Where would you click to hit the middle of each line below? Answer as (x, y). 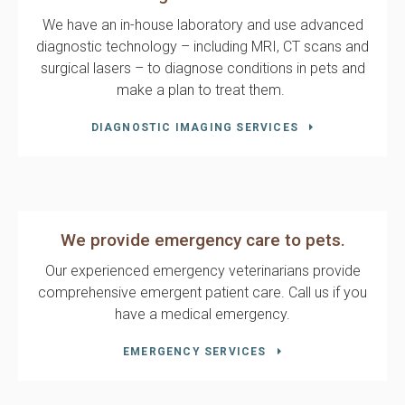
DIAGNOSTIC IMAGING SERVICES (195, 127)
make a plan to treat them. (202, 89)
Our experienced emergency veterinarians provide (202, 270)
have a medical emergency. (202, 314)
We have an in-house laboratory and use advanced (202, 24)
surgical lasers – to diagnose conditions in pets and (202, 68)
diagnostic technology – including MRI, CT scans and (202, 46)
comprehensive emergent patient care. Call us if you (202, 292)
